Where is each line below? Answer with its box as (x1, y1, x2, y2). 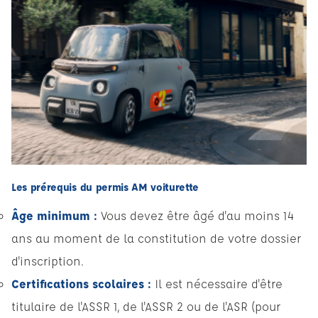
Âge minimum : (11, 208, 97, 224)
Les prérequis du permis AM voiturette (11, 180, 199, 194)
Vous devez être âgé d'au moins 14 (97, 208, 294, 224)
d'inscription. (11, 253, 84, 269)
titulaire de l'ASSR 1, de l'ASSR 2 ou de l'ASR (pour (11, 299, 280, 314)
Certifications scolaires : (11, 276, 151, 292)
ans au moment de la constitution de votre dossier (11, 231, 301, 246)
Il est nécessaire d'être (151, 276, 283, 292)
